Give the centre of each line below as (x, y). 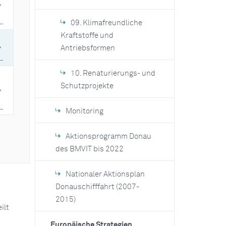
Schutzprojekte (87, 86)
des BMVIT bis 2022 (89, 149)
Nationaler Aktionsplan (105, 174)
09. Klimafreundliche (106, 23)
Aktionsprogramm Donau (108, 136)
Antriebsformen (88, 48)
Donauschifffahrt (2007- (97, 187)
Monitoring (84, 111)
